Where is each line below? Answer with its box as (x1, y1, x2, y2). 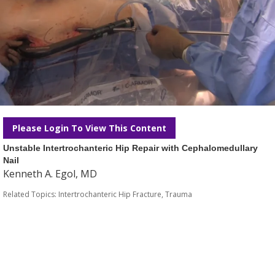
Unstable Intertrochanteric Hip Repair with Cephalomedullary (3, 143, 258, 153)
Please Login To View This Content (12, 122, 166, 134)
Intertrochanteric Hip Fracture (58, 189, 161, 199)
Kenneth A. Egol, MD (3, 167, 97, 180)
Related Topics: (3, 189, 58, 199)
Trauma (165, 189, 192, 199)
